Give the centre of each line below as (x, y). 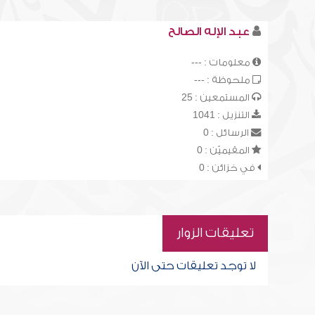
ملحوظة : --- (223, 80)
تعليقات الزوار (215, 233)
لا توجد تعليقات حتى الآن (193, 266)
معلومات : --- (221, 62)
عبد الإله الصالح (208, 32)
